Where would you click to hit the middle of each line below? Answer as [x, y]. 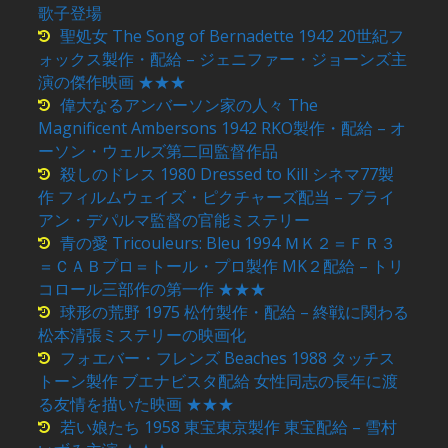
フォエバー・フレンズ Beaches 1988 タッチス [228, 358]
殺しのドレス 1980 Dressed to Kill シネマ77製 [227, 174]
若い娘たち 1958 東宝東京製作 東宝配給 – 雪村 [229, 427]
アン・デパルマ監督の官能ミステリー [174, 220]
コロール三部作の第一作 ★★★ [152, 289]
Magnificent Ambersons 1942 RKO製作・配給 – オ [222, 128]
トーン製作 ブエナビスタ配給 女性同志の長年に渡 [218, 381]
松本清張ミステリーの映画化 [142, 335]
